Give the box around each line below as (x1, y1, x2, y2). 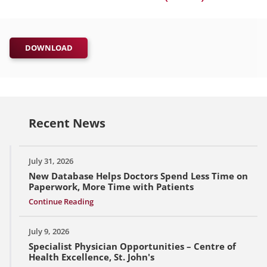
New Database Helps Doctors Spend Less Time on (29, 170, 248, 182)
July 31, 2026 (29, 156, 73, 167)
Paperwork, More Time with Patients (29, 181, 194, 193)
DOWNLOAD (24, 42, 73, 54)
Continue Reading (29, 196, 94, 207)
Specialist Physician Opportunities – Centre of (29, 240, 236, 253)
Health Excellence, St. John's (29, 251, 154, 263)
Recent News (29, 115, 105, 132)
